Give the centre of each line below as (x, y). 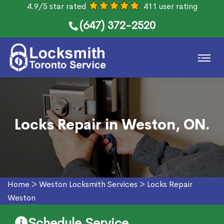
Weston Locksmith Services (88, 184)
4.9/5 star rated (56, 6)
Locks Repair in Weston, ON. (112, 125)
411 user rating (170, 6)
